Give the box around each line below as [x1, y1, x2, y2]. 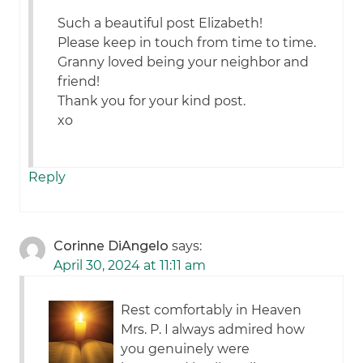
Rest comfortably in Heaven [121, 302, 302, 318]
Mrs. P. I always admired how [121, 322, 305, 338]
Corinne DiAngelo [53, 238, 169, 254]
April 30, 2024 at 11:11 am [53, 258, 207, 274]
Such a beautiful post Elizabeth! [58, 15, 263, 32]
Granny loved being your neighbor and [58, 54, 310, 70]
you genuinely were [121, 341, 250, 357]
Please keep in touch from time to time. [58, 35, 317, 51]
